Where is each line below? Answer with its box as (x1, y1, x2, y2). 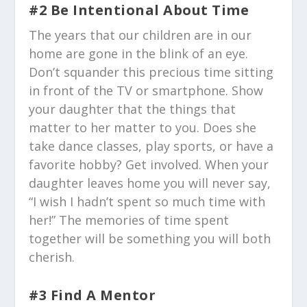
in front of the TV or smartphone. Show (29, 82, 264, 99)
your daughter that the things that (29, 101, 236, 118)
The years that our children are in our (29, 27, 252, 44)
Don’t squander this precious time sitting (29, 64, 274, 81)
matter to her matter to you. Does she (29, 119, 257, 136)
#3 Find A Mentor (29, 286, 156, 305)
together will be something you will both (29, 230, 271, 247)
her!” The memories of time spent (29, 212, 230, 229)
